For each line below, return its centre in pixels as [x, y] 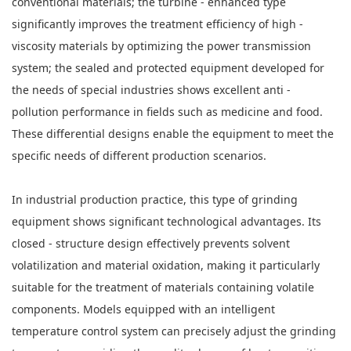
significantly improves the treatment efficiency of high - [157, 24]
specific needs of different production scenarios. [139, 156]
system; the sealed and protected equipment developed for [168, 68]
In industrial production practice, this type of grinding [155, 199]
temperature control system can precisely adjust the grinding [174, 331]
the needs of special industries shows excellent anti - [151, 90]
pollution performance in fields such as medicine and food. [167, 112]
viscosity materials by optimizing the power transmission [161, 46]
